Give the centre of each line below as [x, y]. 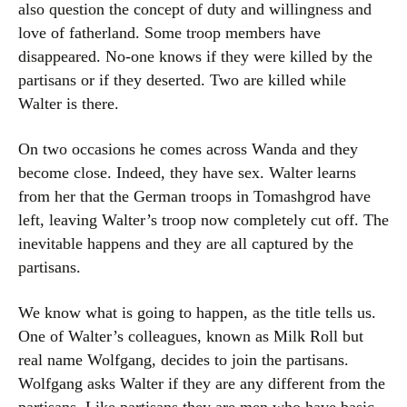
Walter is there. [69, 104]
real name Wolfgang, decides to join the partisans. [184, 360]
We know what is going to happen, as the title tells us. [197, 313]
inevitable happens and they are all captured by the [186, 243]
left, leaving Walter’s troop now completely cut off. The [203, 220]
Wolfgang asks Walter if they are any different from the [202, 383]
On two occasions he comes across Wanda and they [188, 149]
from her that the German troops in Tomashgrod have [194, 196]
